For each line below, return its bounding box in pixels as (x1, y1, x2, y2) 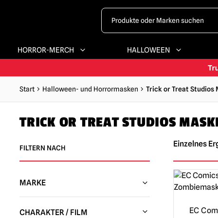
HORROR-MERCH (18, 46, 74, 54)
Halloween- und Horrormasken (42, 85, 138, 93)
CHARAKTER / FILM (19, 208, 88, 217)
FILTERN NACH (19, 144, 66, 152)
